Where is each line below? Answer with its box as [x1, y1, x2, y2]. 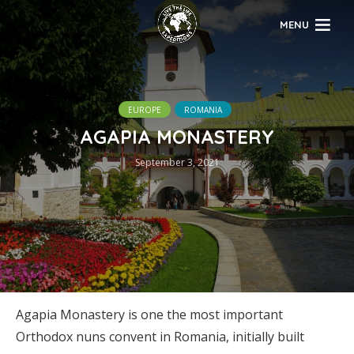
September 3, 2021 [134, 155, 220, 169]
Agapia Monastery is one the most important [16, 306, 283, 323]
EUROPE [128, 104, 161, 115]
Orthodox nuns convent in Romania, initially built [16, 328, 304, 345]
